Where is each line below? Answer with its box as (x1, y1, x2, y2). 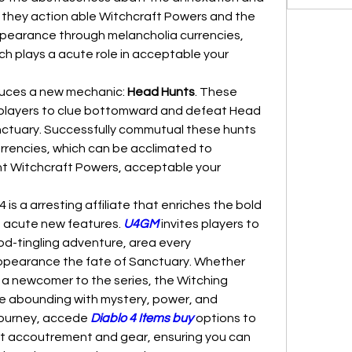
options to (193, 312, 256, 324)
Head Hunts (127, 86, 195, 98)
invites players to (159, 218, 259, 230)
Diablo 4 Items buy (90, 312, 193, 324)
